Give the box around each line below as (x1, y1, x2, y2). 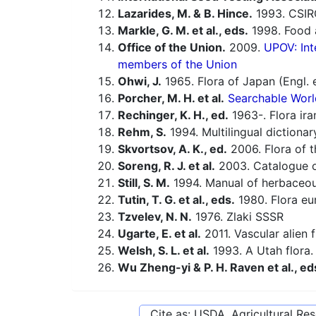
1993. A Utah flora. (209, 243, 313, 258)
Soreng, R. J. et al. (118, 159, 215, 174)
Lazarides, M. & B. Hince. (118, 6, 253, 21)
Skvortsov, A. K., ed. (118, 142, 227, 157)
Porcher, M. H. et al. (118, 91, 224, 106)
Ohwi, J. (118, 74, 162, 89)
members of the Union (118, 57, 237, 72)
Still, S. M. (118, 176, 170, 190)
